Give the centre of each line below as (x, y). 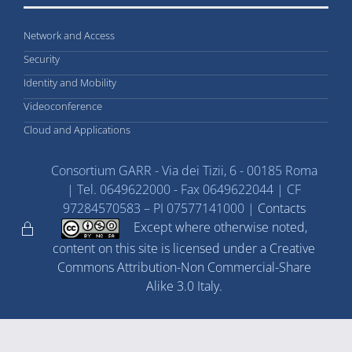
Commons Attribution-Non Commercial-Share (184, 267)
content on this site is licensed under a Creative (184, 248)
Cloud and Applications (77, 130)
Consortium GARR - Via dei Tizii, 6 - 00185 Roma (184, 171)
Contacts (281, 209)
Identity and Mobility (70, 83)
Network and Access (69, 36)
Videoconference (63, 106)
